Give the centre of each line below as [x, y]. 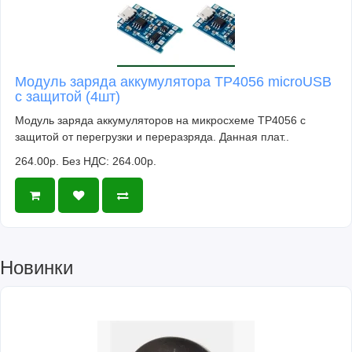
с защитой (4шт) [68, 97]
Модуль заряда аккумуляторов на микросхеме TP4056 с [160, 121]
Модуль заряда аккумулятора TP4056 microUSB [173, 82]
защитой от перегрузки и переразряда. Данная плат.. [152, 137]
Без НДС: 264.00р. [109, 161]
